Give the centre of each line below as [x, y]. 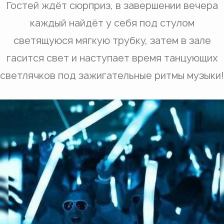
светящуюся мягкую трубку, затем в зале [112, 41]
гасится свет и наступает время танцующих [112, 58]
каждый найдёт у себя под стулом [112, 23]
